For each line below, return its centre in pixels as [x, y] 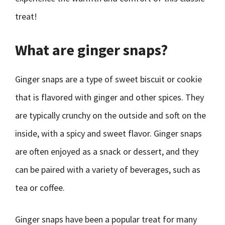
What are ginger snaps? [91, 50]
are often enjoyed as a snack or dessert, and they [107, 151]
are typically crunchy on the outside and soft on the [110, 115]
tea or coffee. [40, 188]
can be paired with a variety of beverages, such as [108, 170]
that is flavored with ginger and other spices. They [109, 97]
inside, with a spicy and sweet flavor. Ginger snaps [108, 133]
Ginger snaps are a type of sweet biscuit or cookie [108, 79]
